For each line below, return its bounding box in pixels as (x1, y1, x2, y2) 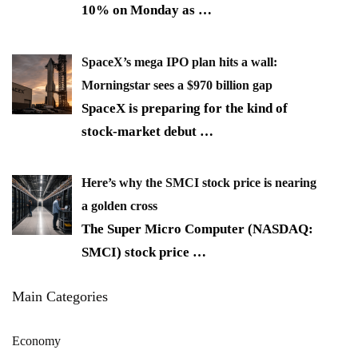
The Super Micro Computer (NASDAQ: (82, 221, 313, 237)
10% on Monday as (82, 2, 198, 18)
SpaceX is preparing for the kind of (82, 100, 288, 116)
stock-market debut (82, 123, 200, 139)
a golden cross (82, 199, 157, 213)
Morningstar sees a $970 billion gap (82, 78, 272, 92)
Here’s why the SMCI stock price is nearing (82, 176, 316, 190)
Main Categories (12, 288, 108, 305)
